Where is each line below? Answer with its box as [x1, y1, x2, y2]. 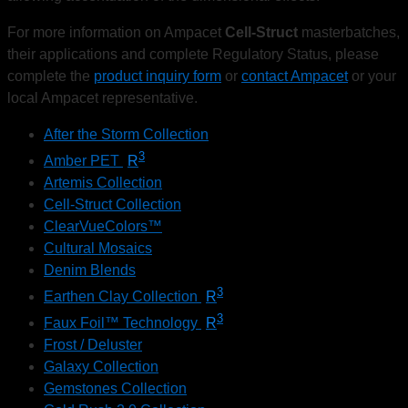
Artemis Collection [44, 174, 162, 190]
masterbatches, [301, 24, 400, 40]
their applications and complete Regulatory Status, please [7, 46, 379, 62]
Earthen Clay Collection [44, 289, 201, 305]
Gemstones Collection [44, 381, 187, 397]
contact [241, 67, 291, 84]
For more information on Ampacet [7, 24, 225, 40]
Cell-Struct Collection [44, 196, 181, 212]
